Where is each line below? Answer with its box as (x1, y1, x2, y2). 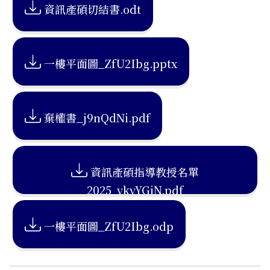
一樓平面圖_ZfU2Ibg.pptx (44, 55, 177, 71)
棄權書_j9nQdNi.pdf (44, 110, 150, 125)
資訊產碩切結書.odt (44, 1, 141, 17)
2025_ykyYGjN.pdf (87, 182, 183, 198)
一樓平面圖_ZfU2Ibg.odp (44, 218, 174, 234)
